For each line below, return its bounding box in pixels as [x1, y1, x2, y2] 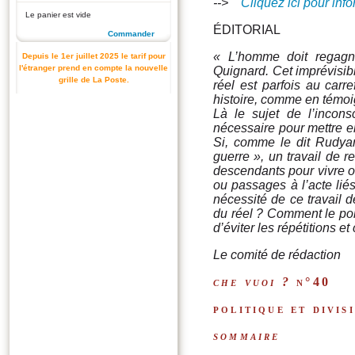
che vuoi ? [213, 275, 291, 288]
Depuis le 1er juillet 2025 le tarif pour [21, 52, 166, 60]
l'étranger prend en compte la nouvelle [19, 63, 168, 72]
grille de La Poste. [58, 75, 129, 84]
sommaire [213, 329, 281, 342]
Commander [108, 29, 155, 38]
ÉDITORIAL [213, 23, 281, 36]
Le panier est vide [25, 10, 91, 19]
